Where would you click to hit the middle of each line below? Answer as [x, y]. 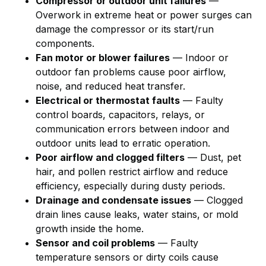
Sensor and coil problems [95, 243]
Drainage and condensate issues [113, 200]
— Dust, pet [213, 158]
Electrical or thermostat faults [108, 101]
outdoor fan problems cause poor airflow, [131, 72]
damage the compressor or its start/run [125, 29]
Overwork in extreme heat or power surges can [144, 15]
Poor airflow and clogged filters [110, 158]
